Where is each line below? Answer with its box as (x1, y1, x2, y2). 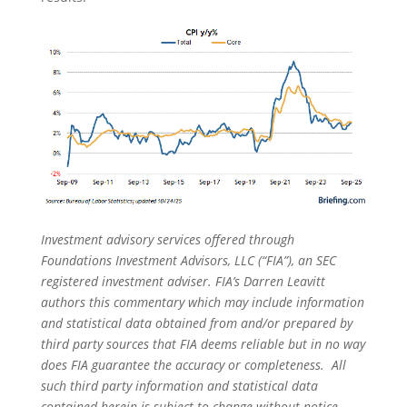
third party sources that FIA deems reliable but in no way (40, 335, 365, 353)
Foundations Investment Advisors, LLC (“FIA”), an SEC (40, 252, 336, 270)
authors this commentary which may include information (40, 293, 364, 312)
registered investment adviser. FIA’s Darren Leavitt (40, 273, 325, 291)
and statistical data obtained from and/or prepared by (40, 314, 352, 333)
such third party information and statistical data (40, 377, 318, 395)
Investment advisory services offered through (40, 231, 294, 249)
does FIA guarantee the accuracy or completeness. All (40, 356, 346, 374)
